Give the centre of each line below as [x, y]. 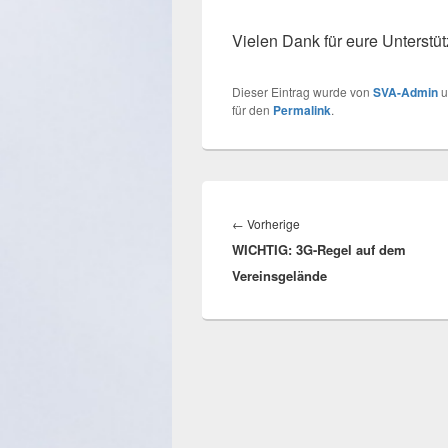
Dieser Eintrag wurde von [302, 91]
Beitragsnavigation [297, 200]
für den [252, 109]
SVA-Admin [405, 91]
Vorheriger [329, 222]
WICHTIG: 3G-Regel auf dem [319, 249]
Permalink [302, 109]
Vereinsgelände [279, 275]
